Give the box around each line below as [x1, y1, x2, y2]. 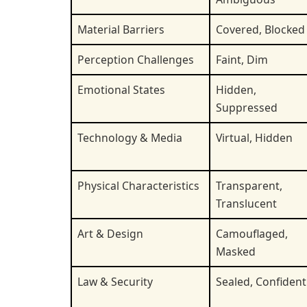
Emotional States [77, 82, 165, 97]
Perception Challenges [77, 51, 194, 67]
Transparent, [216, 177, 282, 193]
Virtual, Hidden [216, 130, 293, 145]
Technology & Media [77, 130, 182, 145]
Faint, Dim [216, 51, 268, 67]
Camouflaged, [216, 225, 288, 241]
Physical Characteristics [77, 177, 199, 193]
